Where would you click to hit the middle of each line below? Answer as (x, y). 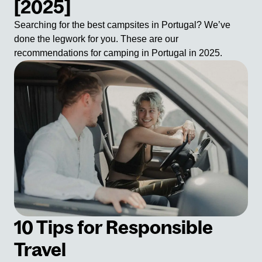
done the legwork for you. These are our (96, 39)
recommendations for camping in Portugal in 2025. (118, 53)
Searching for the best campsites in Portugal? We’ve (122, 25)
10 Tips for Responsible (113, 227)
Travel (40, 249)
